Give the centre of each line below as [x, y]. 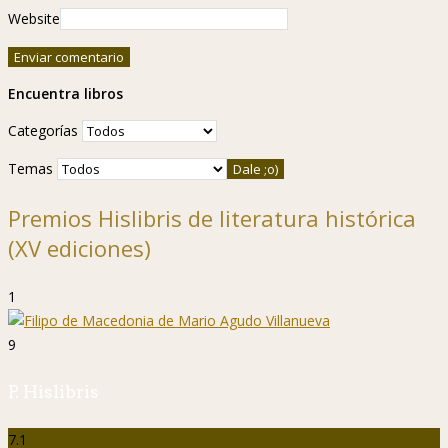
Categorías [43, 131]
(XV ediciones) [79, 248]
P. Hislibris [53, 392]
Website [34, 19]
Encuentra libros [65, 94]
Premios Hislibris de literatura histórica [212, 218]
